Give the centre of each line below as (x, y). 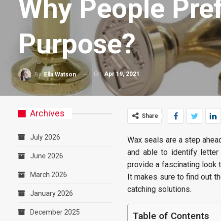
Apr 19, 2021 (122, 74)
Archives (47, 113)
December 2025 (55, 212)
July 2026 (45, 137)
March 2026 (49, 175)
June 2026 (47, 156)
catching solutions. (159, 189)
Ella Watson (60, 74)
